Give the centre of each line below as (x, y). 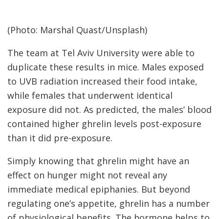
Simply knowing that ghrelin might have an (98, 161)
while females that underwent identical (90, 95)
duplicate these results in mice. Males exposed (106, 67)
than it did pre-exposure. (61, 138)
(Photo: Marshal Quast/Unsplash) (77, 30)
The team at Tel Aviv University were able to (101, 53)
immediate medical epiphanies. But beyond (99, 189)
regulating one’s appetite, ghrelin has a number (109, 203)
